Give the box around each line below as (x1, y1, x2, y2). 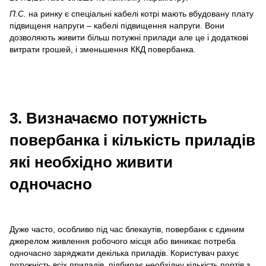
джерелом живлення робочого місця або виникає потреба (9, 236, 236, 246)
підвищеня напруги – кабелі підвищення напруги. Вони (9, 21, 224, 31)
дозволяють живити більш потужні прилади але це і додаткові (9, 33, 248, 43)
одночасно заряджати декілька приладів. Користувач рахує (9, 248, 239, 258)
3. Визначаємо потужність (9, 109, 207, 128)
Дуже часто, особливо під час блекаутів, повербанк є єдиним (9, 224, 245, 235)
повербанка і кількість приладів (9, 131, 255, 150)
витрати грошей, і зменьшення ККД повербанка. (9, 45, 196, 55)
